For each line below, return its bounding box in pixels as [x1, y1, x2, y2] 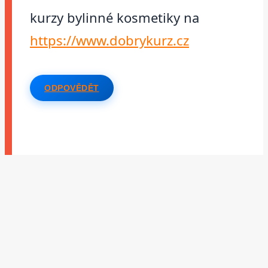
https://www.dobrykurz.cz [30, 31, 189, 49]
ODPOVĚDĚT [44, 83, 99, 93]
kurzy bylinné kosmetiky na [30, 8, 199, 26]
